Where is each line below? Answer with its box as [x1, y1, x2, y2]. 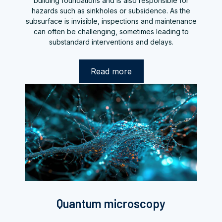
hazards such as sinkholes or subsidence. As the [32, 6, 190, 15]
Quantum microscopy [56, 196, 166, 211]
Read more [90, 66, 132, 77]
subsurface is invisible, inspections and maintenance [25, 17, 197, 26]
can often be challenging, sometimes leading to [33, 27, 189, 36]
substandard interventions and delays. [49, 38, 173, 47]
